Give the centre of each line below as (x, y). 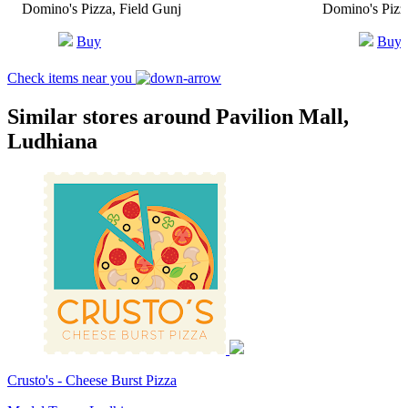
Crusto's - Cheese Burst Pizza (92, 380)
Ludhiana (52, 141)
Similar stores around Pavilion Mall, (178, 116)
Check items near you (71, 77)
